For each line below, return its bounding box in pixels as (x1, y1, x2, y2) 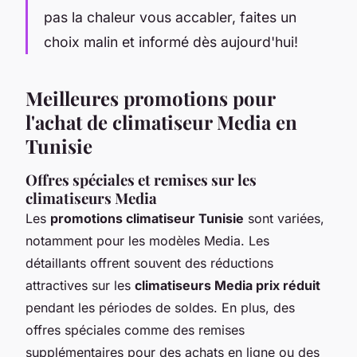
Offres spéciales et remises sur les (25, 169, 257, 190)
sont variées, (244, 210, 324, 226)
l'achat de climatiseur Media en (25, 108, 297, 135)
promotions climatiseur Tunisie (50, 210, 244, 226)
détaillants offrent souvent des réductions (25, 254, 273, 271)
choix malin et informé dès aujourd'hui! (44, 33, 298, 50)
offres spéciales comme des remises (25, 321, 245, 338)
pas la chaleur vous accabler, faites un (44, 8, 296, 25)
